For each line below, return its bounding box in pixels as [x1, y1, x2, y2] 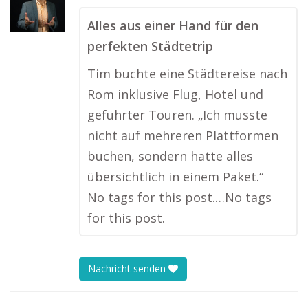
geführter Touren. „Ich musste [87, 107, 267, 123]
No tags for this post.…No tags [87, 189, 272, 206]
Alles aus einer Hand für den [87, 17, 258, 34]
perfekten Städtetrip [87, 38, 213, 54]
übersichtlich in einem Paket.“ [87, 168, 263, 185]
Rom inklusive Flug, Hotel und [87, 86, 263, 102]
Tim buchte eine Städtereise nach [87, 65, 287, 82]
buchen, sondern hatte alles [87, 148, 253, 164]
